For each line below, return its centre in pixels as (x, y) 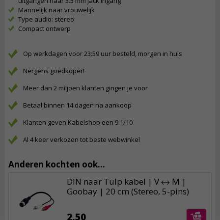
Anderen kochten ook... (57, 164)
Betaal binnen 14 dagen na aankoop (77, 105)
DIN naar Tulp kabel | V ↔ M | (126, 181)
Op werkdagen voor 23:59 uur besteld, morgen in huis (103, 54)
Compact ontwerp (44, 28)
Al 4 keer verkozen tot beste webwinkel (82, 139)
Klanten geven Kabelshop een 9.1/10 (78, 122)
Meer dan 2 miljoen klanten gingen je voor (85, 88)
